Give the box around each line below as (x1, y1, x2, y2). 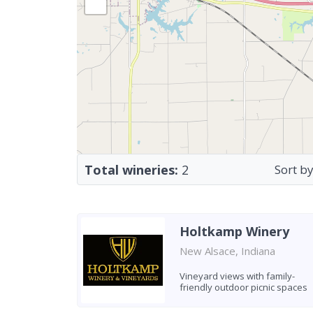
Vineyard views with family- (179, 270, 295, 282)
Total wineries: (85, 161, 178, 178)
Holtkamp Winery (179, 223, 289, 240)
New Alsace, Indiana (179, 244, 275, 258)
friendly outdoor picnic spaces (179, 281, 307, 293)
